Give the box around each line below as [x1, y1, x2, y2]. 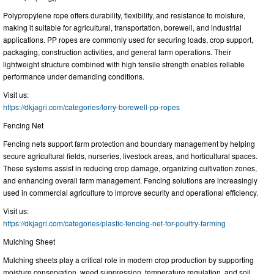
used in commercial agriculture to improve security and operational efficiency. [3, 187, 258, 198]
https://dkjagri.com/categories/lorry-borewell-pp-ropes [3, 102, 180, 113]
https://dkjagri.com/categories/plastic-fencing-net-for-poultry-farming [3, 218, 226, 229]
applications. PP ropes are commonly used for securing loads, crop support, [3, 34, 253, 45]
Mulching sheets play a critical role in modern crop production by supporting [3, 254, 254, 265]
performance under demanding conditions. [3, 71, 144, 82]
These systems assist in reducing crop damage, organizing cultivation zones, [3, 163, 257, 174]
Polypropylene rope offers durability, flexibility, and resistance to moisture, [3, 10, 245, 21]
